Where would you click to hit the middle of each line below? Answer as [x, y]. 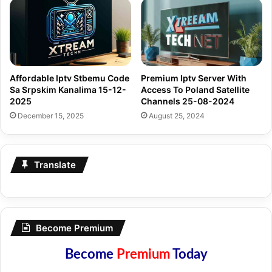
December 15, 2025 [51, 116]
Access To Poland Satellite [195, 90]
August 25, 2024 [177, 116]
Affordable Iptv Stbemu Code [70, 78]
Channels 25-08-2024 [188, 101]
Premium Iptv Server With [194, 78]
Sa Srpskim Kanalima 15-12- [68, 90]
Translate [55, 165]
